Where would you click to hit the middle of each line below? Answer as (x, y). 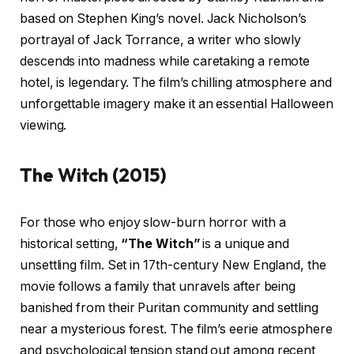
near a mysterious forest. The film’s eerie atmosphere (176, 329)
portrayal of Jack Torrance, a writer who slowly (161, 40)
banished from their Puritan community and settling (169, 307)
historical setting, (71, 243)
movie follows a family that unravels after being (158, 286)
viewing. (43, 125)
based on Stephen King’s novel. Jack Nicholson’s (164, 18)
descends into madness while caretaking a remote (165, 61)
